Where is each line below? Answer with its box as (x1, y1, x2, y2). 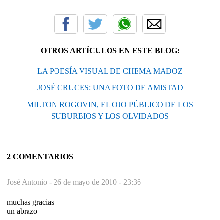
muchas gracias (7, 198, 54, 207)
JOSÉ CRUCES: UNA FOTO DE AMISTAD (37, 83, 183, 92)
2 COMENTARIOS (7, 152, 73, 161)
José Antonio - (7, 178, 54, 187)
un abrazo (7, 207, 37, 216)
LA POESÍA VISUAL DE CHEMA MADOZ (37, 67, 183, 76)
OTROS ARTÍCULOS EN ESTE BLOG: (40, 46, 180, 55)
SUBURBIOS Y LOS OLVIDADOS (51, 112, 169, 121)
